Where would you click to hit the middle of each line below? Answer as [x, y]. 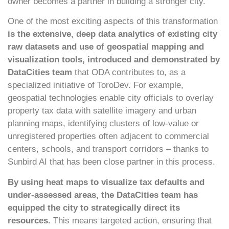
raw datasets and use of [56, 47]
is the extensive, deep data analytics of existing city [112, 34]
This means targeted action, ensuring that [131, 220]
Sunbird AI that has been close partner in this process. [111, 162]
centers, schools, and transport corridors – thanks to [108, 149]
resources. [29, 220]
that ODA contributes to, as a [130, 73]
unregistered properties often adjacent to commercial [108, 136]
